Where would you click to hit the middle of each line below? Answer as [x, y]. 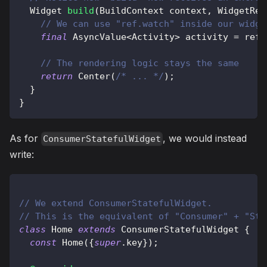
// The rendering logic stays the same [140, 63]
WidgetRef [242, 10]
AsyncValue [100, 37]
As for [25, 138]
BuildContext [132, 10]
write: [22, 154]
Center [94, 76]
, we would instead [205, 138]
